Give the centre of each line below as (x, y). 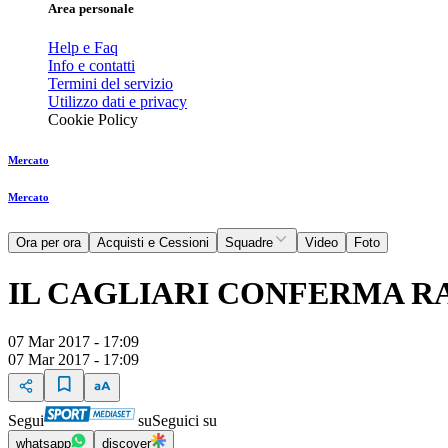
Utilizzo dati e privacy (117, 102)
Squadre (249, 243)
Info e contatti (91, 66)
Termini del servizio (110, 84)
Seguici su (184, 421)
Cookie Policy (93, 120)
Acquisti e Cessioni (153, 243)
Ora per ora (48, 243)
